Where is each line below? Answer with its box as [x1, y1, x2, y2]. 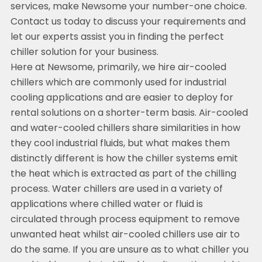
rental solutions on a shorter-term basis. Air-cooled [10, 109, 248, 119]
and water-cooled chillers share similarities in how [10, 124, 240, 134]
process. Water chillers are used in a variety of [10, 185, 223, 195]
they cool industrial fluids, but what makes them [10, 139, 230, 149]
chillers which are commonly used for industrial [10, 78, 226, 88]
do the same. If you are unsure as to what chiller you [10, 246, 249, 256]
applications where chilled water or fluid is [10, 200, 203, 210]
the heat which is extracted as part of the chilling [10, 170, 236, 180]
